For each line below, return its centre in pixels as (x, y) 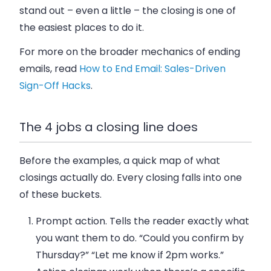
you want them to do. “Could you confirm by (140, 238)
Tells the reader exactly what (178, 221)
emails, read (49, 68)
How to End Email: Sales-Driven (152, 68)
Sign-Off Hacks (55, 85)
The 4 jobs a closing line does (109, 127)
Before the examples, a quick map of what (120, 161)
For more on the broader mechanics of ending (130, 51)
